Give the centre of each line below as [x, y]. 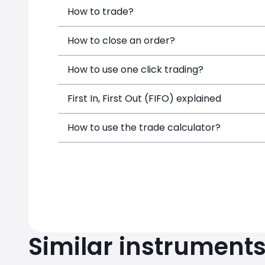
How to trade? [101, 12]
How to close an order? [121, 41]
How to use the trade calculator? [144, 127]
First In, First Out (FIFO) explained [144, 98]
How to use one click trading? [135, 70]
